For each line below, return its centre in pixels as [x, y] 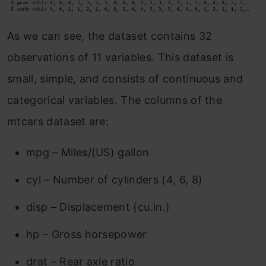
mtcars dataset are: [58, 122]
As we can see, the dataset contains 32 [110, 36]
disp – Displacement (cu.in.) [98, 207]
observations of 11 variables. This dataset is [121, 58]
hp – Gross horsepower [87, 235]
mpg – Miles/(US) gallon [88, 153]
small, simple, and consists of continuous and [125, 79]
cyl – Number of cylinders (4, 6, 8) [115, 180]
